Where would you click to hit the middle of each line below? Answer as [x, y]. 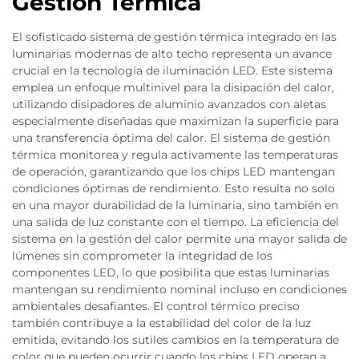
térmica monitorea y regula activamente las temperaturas [175, 155]
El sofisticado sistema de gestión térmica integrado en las [174, 37]
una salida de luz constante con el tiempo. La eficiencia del [175, 222]
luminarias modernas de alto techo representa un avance [172, 54]
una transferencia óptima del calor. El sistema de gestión [171, 138]
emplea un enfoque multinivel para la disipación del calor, [173, 87]
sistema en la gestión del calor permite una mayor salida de [179, 239]
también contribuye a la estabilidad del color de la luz [161, 323]
